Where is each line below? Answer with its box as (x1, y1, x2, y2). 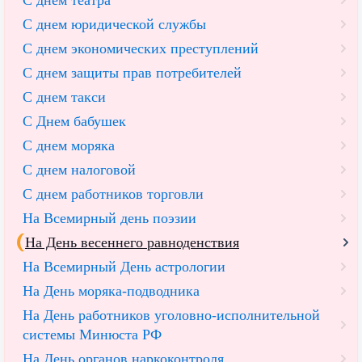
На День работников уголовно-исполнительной (23, 307, 320, 324)
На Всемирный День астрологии (23, 259, 225, 276)
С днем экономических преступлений (23, 40, 259, 57)
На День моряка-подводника (23, 283, 200, 300)
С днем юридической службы (23, 16, 206, 33)
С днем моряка (23, 137, 115, 154)
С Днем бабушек (23, 113, 126, 130)
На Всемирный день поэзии (23, 210, 196, 227)
